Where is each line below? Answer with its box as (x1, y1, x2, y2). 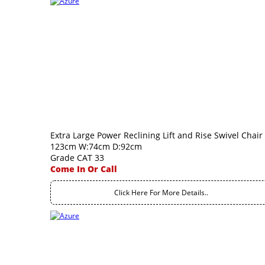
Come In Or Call (50, 163, 117, 174)
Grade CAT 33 (50, 152, 104, 163)
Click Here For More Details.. (114, 188, 208, 198)
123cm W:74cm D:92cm (50, 141, 142, 152)
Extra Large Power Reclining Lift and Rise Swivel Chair (50, 130, 263, 141)
